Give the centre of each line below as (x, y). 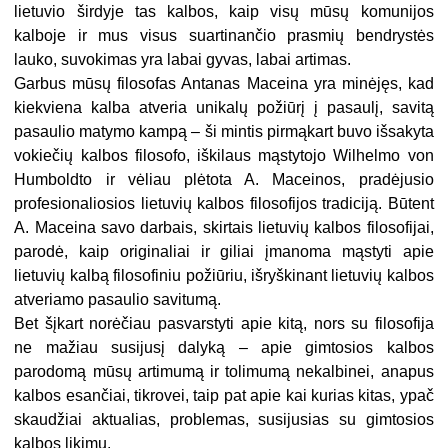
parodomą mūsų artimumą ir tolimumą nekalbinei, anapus (224, 372)
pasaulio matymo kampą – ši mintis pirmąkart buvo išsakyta (224, 132)
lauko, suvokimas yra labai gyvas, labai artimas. (183, 60)
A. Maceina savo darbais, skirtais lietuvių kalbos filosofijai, (224, 228)
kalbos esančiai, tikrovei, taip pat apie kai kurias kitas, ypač (224, 396)
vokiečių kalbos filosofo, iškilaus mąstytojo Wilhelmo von (224, 156)
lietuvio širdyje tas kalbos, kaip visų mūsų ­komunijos (224, 12)
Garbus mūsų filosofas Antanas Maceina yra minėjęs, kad (224, 84)
